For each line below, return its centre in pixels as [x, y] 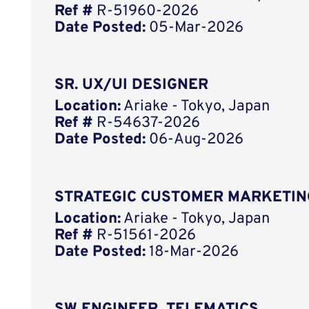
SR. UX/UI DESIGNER [132, 86]
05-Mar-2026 [195, 28]
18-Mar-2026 [192, 252]
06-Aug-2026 [195, 140]
